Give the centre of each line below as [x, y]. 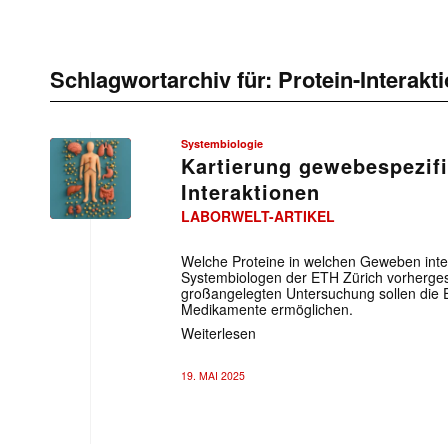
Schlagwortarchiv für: [164, 79]
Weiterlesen [218, 332]
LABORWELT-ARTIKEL [258, 216]
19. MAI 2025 [213, 375]
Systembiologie [222, 143]
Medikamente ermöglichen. [267, 309]
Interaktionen [250, 191]
